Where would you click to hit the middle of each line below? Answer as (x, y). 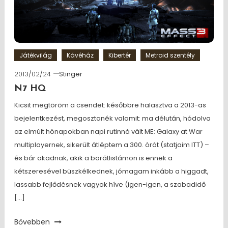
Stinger (70, 74)
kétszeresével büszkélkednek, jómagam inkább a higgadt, (111, 171)
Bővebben (33, 222)
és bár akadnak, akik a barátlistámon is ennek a (93, 158)
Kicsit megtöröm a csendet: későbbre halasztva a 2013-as (110, 105)
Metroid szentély (170, 55)
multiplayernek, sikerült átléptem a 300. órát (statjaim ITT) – (111, 145)
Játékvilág (35, 55)
